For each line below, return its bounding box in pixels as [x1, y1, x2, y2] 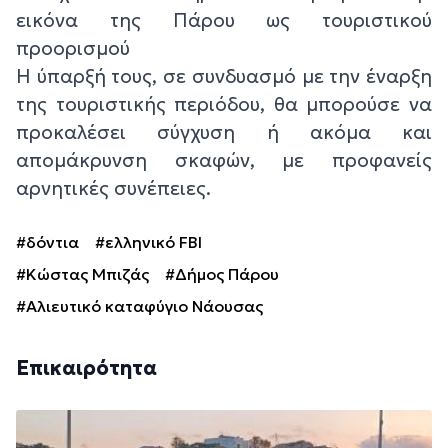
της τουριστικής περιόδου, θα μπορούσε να [16, 92, 432, 117]
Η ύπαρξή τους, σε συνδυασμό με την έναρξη [16, 64, 432, 89]
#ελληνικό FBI [95, 232, 202, 253]
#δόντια [16, 232, 79, 253]
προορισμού [16, 36, 130, 61]
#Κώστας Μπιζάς [16, 264, 149, 285]
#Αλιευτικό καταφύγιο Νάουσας [16, 296, 263, 317]
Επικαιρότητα [16, 355, 157, 382]
